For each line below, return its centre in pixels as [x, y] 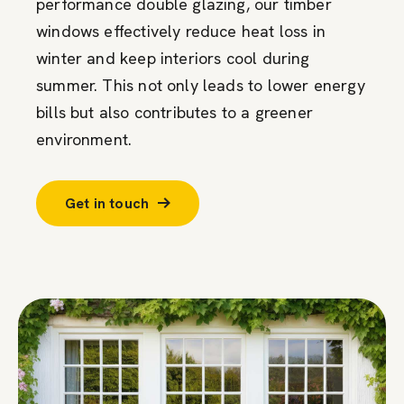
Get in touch [107, 203]
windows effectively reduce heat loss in [181, 31]
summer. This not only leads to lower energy [201, 85]
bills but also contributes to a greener [175, 112]
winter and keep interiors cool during [173, 58]
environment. [84, 139]
